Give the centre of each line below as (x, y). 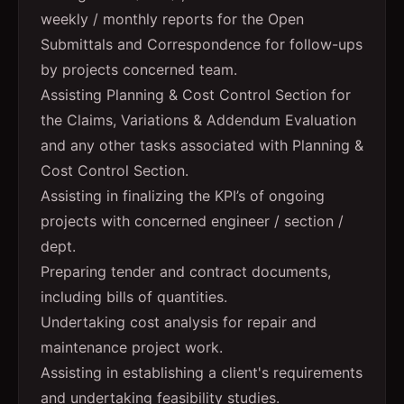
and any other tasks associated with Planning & (202, 145)
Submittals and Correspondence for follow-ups (202, 44)
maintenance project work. (132, 347)
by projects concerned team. (139, 69)
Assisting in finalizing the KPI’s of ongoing (183, 196)
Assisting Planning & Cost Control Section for (196, 95)
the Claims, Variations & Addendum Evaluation (198, 120)
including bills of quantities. (134, 297)
